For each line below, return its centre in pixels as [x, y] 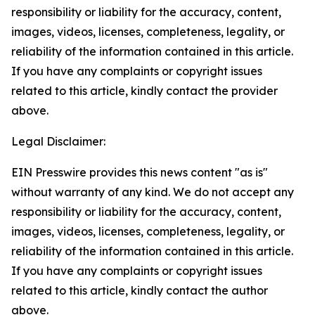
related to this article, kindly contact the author [140, 290]
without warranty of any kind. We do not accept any [153, 192]
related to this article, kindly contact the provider [144, 91]
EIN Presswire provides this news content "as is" [140, 172]
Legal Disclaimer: [58, 141]
